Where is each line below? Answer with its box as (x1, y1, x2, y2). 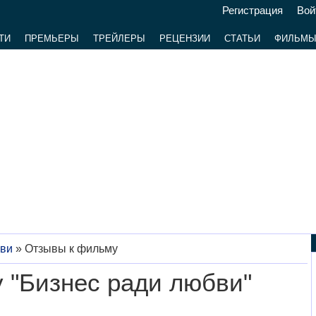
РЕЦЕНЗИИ (159, 33, 210, 44)
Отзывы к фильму (24, 243, 118, 255)
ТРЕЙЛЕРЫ (92, 33, 145, 44)
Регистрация (221, 4, 283, 16)
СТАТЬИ (224, 33, 260, 44)
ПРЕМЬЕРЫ (24, 33, 79, 44)
